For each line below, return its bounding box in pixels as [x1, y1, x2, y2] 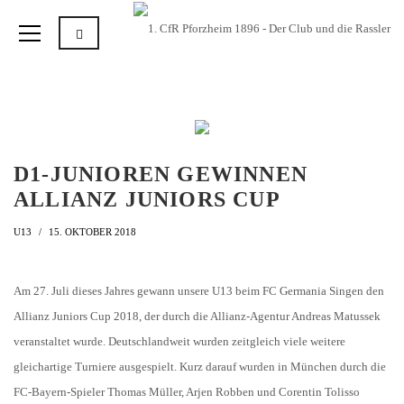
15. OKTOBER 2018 [49, 226, 136, 237]
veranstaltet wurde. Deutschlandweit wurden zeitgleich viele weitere [14, 335, 345, 348]
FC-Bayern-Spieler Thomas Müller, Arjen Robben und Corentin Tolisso [14, 385, 360, 399]
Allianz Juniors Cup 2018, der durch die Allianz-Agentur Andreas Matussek [14, 309, 381, 323]
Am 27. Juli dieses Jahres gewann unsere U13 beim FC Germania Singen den [14, 284, 384, 298]
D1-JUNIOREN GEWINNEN [14, 162, 308, 186]
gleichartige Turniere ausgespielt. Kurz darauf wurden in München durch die [14, 360, 386, 373]
